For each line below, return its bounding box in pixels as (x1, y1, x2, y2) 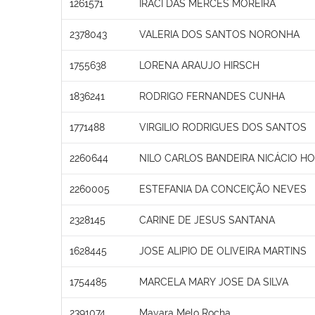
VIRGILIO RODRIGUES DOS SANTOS (139, 121, 307, 133)
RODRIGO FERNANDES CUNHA (139, 90, 285, 102)
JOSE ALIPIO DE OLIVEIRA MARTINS (139, 245, 307, 257)
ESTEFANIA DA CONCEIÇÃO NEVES (139, 183, 307, 195)
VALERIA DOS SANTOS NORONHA (139, 28, 300, 40)
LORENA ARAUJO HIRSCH (139, 59, 259, 71)
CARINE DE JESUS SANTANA (139, 214, 275, 226)
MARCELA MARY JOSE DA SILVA (139, 276, 288, 288)
